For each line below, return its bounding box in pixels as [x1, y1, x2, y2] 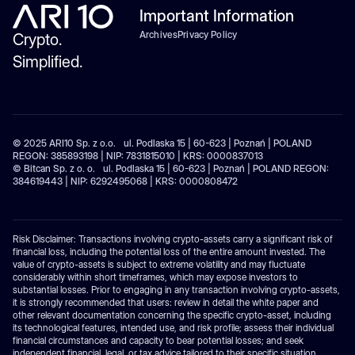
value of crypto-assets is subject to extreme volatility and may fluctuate [13, 258, 305, 270]
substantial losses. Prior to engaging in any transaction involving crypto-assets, [13, 283, 340, 296]
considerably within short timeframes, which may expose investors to [13, 270, 298, 283]
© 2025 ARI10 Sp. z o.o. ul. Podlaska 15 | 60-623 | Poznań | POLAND [13, 136, 311, 149]
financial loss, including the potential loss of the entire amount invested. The [13, 245, 325, 258]
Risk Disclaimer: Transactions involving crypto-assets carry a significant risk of [13, 232, 333, 245]
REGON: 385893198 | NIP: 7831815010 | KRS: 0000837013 [13, 149, 263, 162]
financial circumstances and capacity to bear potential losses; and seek [13, 334, 303, 346]
